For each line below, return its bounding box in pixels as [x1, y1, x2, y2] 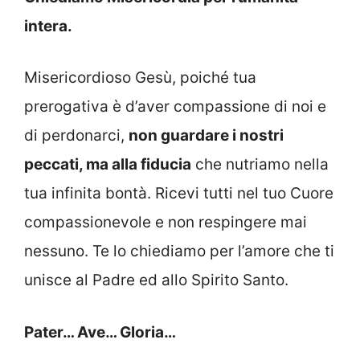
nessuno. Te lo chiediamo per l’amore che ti [24, 242, 334, 261]
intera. [24, 16, 72, 35]
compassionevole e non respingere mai [24, 213, 307, 232]
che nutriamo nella [191, 155, 329, 174]
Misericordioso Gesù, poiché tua [24, 68, 256, 88]
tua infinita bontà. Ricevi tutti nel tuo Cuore [24, 184, 333, 203]
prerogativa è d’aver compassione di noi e [24, 97, 326, 117]
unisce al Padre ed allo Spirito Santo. [24, 271, 288, 290]
